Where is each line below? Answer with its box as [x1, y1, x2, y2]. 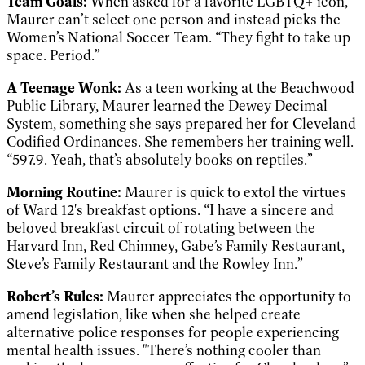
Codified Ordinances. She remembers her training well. [7, 132, 354, 151]
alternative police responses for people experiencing [7, 323, 339, 341]
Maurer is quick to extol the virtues [121, 182, 346, 201]
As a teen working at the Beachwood [125, 78, 354, 97]
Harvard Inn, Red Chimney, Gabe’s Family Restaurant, [7, 236, 345, 255]
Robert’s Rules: [7, 287, 103, 306]
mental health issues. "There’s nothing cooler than [7, 341, 321, 359]
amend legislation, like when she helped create [7, 305, 301, 323]
